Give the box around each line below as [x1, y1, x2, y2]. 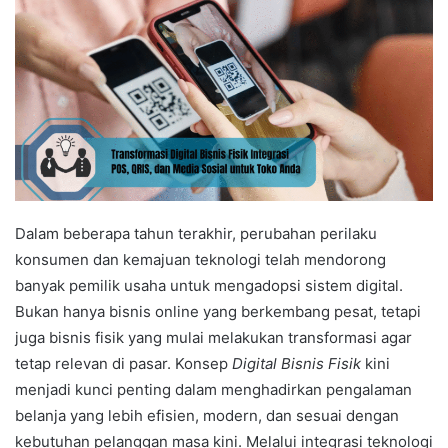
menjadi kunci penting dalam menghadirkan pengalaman [15, 379, 412, 399]
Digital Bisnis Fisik [232, 353, 361, 373]
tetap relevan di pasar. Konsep [15, 353, 232, 373]
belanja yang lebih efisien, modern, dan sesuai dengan [15, 405, 399, 425]
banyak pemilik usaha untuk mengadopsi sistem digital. [15, 275, 403, 295]
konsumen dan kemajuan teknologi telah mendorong [15, 249, 386, 269]
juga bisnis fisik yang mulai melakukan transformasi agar [15, 327, 412, 347]
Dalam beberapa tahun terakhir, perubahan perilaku [15, 223, 377, 243]
